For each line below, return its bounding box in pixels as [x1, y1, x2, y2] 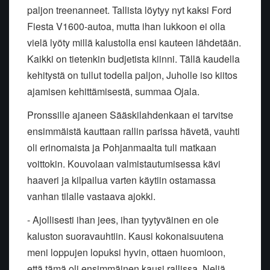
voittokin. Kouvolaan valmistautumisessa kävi [27, 157, 221, 171]
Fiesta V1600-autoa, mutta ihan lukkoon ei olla [27, 19, 225, 34]
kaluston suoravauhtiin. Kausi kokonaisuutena [27, 229, 224, 243]
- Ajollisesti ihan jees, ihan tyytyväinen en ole [27, 213, 219, 227]
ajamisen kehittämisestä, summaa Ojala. [27, 84, 199, 99]
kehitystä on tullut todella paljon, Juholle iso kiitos [27, 68, 237, 83]
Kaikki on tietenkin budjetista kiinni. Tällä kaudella [27, 52, 240, 66]
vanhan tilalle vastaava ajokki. [27, 189, 155, 204]
